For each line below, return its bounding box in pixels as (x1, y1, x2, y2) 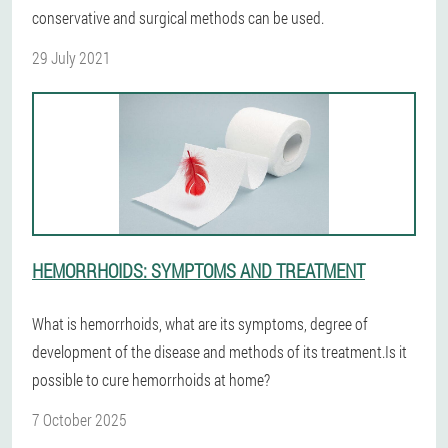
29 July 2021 (32, 47, 111, 68)
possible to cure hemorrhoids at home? (32, 369, 270, 390)
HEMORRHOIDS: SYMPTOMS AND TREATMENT (32, 258, 365, 283)
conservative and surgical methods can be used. (32, 7, 324, 28)
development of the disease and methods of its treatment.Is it (32, 341, 407, 362)
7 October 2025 (32, 409, 127, 430)
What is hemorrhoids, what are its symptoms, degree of (32, 313, 368, 334)
